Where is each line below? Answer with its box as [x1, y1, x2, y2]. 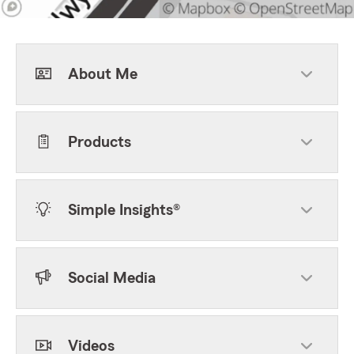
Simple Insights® [68, 202, 180, 218]
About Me [68, 66, 137, 82]
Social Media [68, 270, 156, 286]
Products [68, 134, 131, 150]
